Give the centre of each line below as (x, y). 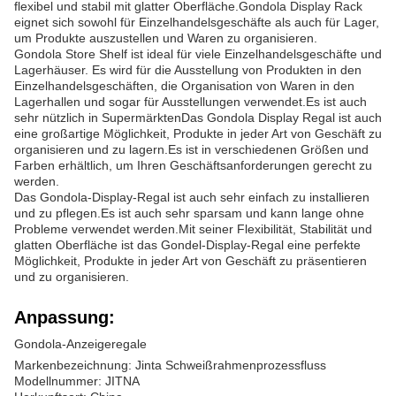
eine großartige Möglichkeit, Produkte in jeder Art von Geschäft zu (198, 133)
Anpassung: (65, 317)
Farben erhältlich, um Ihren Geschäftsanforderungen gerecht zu (193, 165)
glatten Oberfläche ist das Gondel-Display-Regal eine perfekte (187, 245)
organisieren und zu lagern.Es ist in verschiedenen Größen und (191, 149)
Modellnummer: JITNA (77, 381)
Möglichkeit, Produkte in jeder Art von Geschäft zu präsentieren (190, 261)
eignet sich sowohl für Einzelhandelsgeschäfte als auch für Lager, (197, 22)
